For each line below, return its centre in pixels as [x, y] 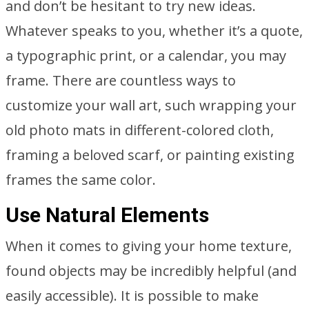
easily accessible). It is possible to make [132, 296]
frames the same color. [81, 180]
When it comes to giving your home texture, [149, 246]
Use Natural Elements [107, 215]
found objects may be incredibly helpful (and [151, 271]
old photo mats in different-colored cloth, [140, 130]
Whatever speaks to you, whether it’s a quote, [154, 31]
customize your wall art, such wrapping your [151, 105]
